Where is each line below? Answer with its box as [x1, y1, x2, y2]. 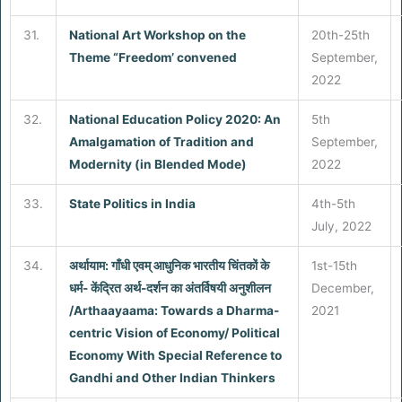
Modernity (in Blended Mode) [68, 156, 247, 171]
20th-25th [310, 27, 370, 42]
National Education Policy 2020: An [68, 111, 281, 127]
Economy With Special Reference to [68, 347, 282, 363]
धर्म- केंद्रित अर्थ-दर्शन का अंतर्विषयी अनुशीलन [68, 280, 271, 295]
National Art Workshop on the [68, 27, 246, 42]
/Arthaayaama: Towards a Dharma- [68, 302, 279, 318]
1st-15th [310, 258, 357, 273]
